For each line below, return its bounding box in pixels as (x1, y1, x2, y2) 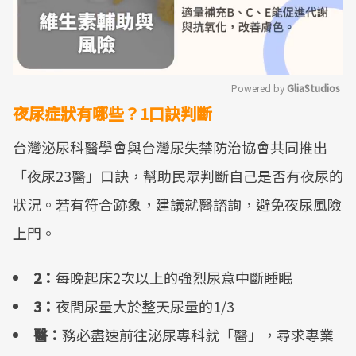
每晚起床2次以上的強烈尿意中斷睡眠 (56, 267, 292, 288)
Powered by (231, 81, 287, 95)
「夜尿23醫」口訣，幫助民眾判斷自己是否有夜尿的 (13, 165, 343, 186)
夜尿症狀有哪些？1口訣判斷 (13, 102, 212, 125)
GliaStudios (287, 81, 340, 95)
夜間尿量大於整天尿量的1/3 (56, 296, 234, 316)
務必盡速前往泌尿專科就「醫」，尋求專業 (62, 324, 334, 345)
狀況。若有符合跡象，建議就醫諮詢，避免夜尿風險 (13, 194, 342, 215)
